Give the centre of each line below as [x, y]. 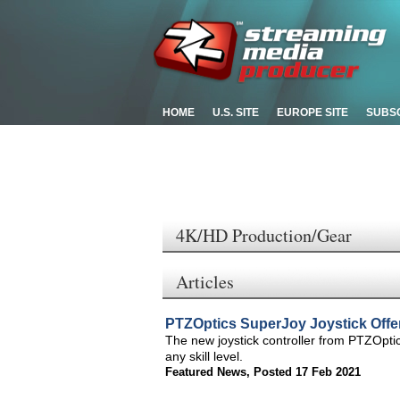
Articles [205, 282]
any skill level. [204, 356]
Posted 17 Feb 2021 [307, 372]
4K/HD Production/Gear [264, 235]
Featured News [206, 372]
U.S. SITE [236, 112]
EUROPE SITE [312, 112]
